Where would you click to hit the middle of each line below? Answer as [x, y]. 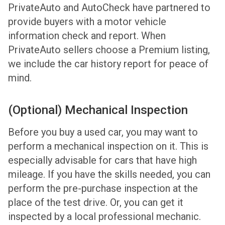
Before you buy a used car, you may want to [103, 132]
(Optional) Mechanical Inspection [98, 110]
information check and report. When [87, 35]
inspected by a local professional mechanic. [104, 216]
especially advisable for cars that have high [102, 160]
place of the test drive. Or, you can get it [96, 202]
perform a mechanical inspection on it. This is [108, 146]
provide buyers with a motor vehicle [87, 21]
